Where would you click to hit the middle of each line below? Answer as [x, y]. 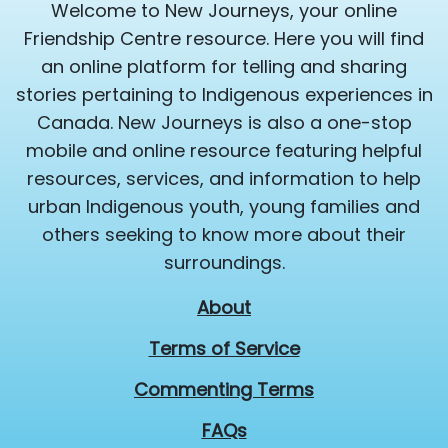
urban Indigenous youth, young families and [224, 207]
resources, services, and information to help [224, 179]
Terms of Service [224, 349]
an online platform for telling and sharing [224, 67]
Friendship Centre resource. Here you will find [224, 39]
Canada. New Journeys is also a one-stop [224, 123]
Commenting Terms [224, 390]
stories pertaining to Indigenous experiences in [224, 95]
